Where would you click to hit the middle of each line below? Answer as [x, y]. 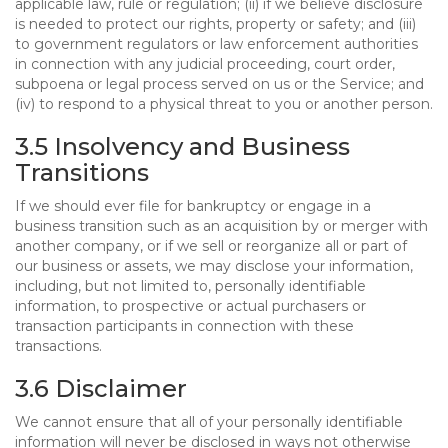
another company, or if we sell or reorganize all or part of [211, 246]
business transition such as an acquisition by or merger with [221, 226]
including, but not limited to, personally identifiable [190, 286]
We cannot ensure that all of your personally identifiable [209, 422]
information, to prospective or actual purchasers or [190, 306]
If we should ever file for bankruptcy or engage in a [193, 206]
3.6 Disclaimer [101, 388]
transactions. [58, 346]
